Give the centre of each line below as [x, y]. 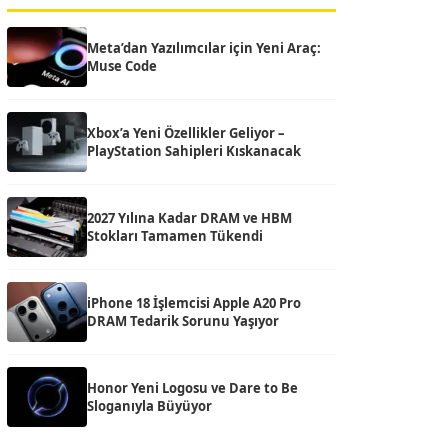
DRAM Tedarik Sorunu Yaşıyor [183, 321]
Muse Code [122, 66]
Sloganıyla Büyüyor [149, 406]
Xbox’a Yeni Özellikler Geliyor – [186, 133]
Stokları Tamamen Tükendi [175, 236]
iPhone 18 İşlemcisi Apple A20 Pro [194, 303]
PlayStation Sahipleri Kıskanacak [194, 151]
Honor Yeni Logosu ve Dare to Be [192, 388]
